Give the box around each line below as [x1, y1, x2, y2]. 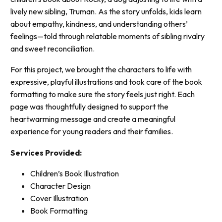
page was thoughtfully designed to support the [10, 102, 168, 112]
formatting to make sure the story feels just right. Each [10, 89, 195, 100]
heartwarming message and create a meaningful [10, 114, 175, 124]
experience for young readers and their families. [10, 126, 173, 137]
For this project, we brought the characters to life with [10, 64, 192, 75]
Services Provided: [10, 147, 82, 158]
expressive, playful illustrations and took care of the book [10, 77, 202, 87]
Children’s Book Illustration [30, 168, 119, 179]
